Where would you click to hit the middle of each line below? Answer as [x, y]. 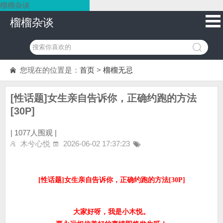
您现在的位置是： [50, 70]
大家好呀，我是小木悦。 [111, 212]
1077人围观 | [36, 133]
